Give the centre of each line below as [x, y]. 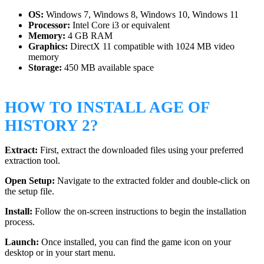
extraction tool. [32, 161]
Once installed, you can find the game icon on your [135, 242]
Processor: [49, 25]
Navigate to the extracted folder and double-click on [152, 181]
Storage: [45, 67]
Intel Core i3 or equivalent [120, 25]
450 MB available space [108, 67]
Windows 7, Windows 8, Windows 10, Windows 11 [141, 14]
